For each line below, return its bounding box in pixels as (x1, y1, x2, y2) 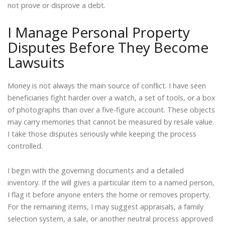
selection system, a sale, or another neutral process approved (8, 214, 213, 224)
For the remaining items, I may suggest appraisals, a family (8, 202, 203, 212)
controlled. (8, 141, 43, 151)
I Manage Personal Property (8, 22, 190, 42)
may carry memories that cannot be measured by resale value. (8, 117, 214, 127)
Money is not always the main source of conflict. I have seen (8, 80, 206, 90)
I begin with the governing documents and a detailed (8, 166, 184, 176)
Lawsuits (8, 52, 64, 72)
